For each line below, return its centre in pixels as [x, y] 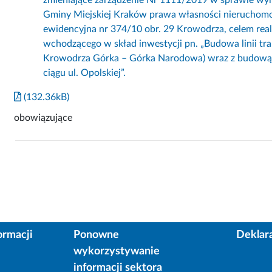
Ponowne [96, 235]
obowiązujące [43, 117]
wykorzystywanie [116, 251]
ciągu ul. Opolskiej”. [84, 73]
